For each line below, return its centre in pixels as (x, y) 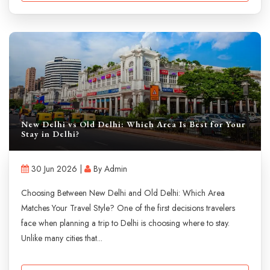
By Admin (109, 168)
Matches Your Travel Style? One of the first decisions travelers (128, 208)
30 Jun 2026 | (57, 168)
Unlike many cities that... (62, 238)
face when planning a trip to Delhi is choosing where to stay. (125, 223)
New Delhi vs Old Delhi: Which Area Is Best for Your (133, 124)
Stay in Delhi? (50, 133)
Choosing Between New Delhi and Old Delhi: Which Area (123, 193)
